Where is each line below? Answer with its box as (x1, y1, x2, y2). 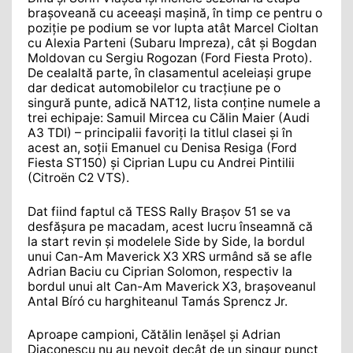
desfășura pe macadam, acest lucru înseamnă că (28, 218, 313, 234)
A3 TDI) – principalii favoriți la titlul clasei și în (28, 125, 292, 141)
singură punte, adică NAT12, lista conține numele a (28, 95, 321, 111)
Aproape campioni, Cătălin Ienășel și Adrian (28, 326, 281, 342)
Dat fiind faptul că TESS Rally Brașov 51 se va (28, 203, 291, 219)
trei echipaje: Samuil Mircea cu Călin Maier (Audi (28, 110, 310, 126)
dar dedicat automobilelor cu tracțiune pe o (28, 80, 281, 96)
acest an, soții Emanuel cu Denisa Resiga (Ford (28, 140, 297, 156)
